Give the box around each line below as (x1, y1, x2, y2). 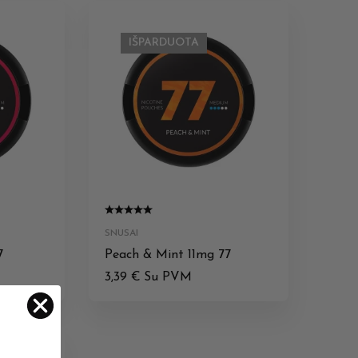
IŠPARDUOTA (129, 36, 199, 49)
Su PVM (144, 270, 192, 284)
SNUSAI (105, 228, 138, 238)
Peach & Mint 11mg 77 (105, 248, 231, 261)
